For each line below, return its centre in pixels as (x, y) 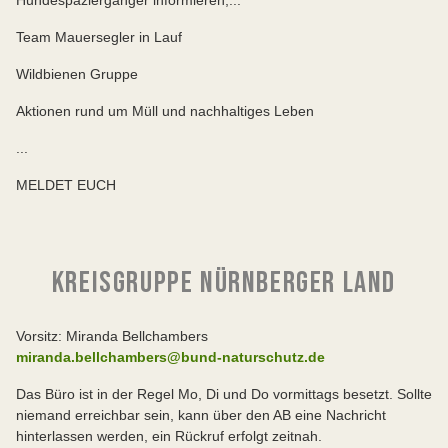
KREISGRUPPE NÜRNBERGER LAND (224, 282)
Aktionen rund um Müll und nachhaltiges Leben (165, 110)
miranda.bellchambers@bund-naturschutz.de (170, 356)
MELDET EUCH (66, 184)
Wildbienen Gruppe (77, 73)
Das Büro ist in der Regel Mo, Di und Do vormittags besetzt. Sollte (224, 393)
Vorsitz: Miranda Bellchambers (112, 335)
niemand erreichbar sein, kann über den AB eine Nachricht (201, 414)
